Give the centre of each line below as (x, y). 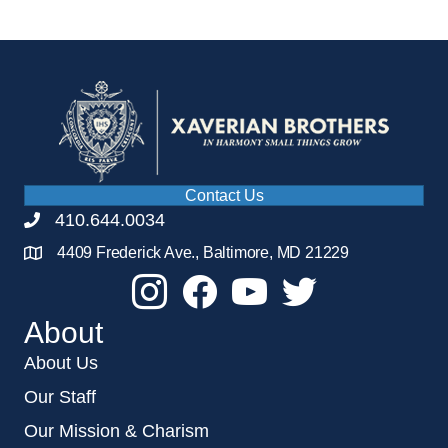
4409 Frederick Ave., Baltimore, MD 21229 (203, 252)
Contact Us (224, 195)
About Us (61, 362)
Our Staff (60, 396)
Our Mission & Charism (116, 430)
